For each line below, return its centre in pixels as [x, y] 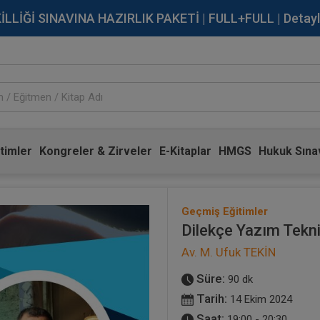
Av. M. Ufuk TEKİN [229, 252]
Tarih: [210, 299]
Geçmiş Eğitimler [225, 211]
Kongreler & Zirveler [95, 151]
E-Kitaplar [185, 151]
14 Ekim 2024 [261, 299]
